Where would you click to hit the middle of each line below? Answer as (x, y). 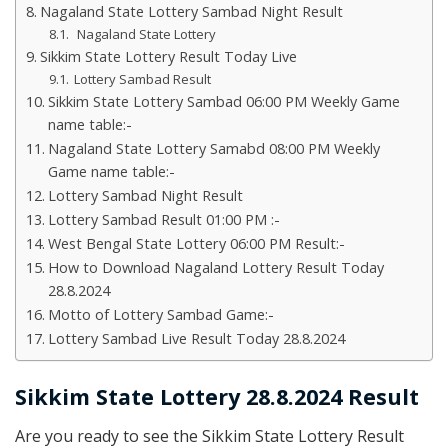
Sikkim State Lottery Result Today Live (168, 57)
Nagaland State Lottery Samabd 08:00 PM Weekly (213, 149)
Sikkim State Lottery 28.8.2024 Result (217, 397)
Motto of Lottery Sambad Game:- (160, 315)
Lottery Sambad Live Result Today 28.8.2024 (196, 339)
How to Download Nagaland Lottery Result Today (215, 268)
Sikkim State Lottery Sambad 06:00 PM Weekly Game (223, 102)
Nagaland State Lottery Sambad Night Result (191, 12)
